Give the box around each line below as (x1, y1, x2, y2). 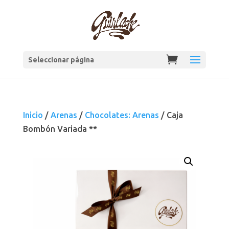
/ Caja (158, 110, 183, 120)
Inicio (22, 110, 43, 120)
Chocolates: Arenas (84, 110, 159, 120)
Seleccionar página (28, 56, 94, 64)
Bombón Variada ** (22, 124, 97, 133)
